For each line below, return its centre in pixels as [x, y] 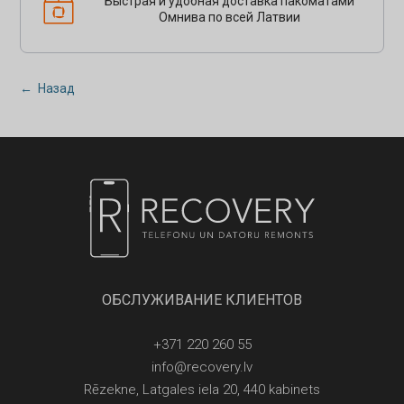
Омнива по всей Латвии [229, 17]
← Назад [48, 88]
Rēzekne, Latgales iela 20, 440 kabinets [202, 389]
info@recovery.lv [202, 367]
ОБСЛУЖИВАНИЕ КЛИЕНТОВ [202, 299]
